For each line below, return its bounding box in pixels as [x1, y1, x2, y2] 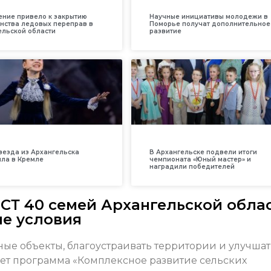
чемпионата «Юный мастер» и [149, 155, 251, 163]
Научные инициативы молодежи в [149, 12, 268, 21]
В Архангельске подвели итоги [149, 148, 257, 156]
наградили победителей [149, 162, 235, 171]
